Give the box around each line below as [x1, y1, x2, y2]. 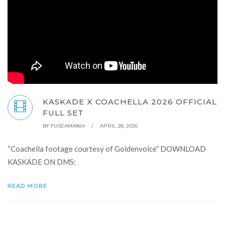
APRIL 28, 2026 [100, 123, 138, 129]
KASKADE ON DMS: [8, 157, 76, 166]
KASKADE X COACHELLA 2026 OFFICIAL [43, 97, 217, 106]
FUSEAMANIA [51, 123, 85, 129]
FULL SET [43, 108, 84, 118]
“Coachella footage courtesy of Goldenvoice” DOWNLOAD [8, 144, 206, 153]
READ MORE [8, 182, 49, 189]
